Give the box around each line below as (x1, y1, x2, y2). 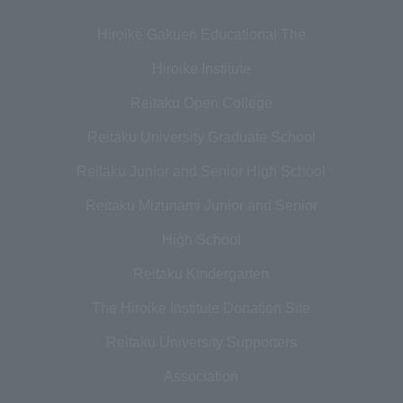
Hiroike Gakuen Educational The (96, 27, 306, 43)
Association (164, 369, 239, 385)
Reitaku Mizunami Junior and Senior (85, 198, 318, 214)
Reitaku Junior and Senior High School (76, 164, 327, 180)
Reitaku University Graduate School (86, 130, 316, 146)
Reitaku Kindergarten (133, 266, 270, 282)
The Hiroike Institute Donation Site (92, 300, 311, 317)
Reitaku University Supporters (105, 335, 297, 351)
